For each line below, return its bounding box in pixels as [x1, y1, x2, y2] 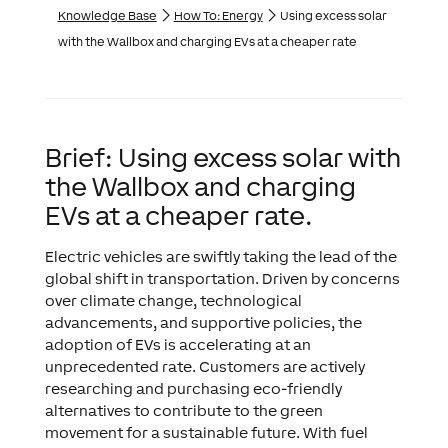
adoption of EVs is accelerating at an [44, 336, 311, 353]
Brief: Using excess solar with [44, 142, 401, 173]
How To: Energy [173, 9, 263, 23]
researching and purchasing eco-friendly [44, 380, 342, 397]
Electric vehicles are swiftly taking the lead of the [44, 248, 397, 265]
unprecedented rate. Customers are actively [44, 358, 365, 375]
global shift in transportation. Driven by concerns [44, 270, 400, 287]
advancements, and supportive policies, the [44, 314, 362, 331]
